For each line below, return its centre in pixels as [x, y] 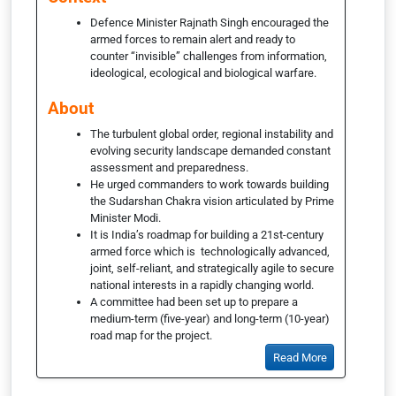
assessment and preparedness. [169, 167]
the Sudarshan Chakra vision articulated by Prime [212, 201]
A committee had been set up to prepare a [194, 301]
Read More [300, 357]
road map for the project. [151, 335]
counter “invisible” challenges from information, [209, 56]
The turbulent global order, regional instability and [212, 133]
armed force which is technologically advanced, [210, 251]
